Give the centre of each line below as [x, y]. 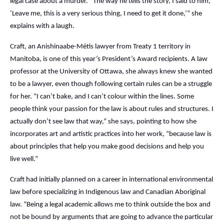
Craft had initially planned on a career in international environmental [111, 180]
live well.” [24, 159]
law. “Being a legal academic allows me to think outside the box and [110, 205]
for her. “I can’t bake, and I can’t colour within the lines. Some [102, 97]
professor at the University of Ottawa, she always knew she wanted [111, 72]
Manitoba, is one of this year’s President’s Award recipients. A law [109, 59]
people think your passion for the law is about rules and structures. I [112, 109]
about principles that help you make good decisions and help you [107, 147]
